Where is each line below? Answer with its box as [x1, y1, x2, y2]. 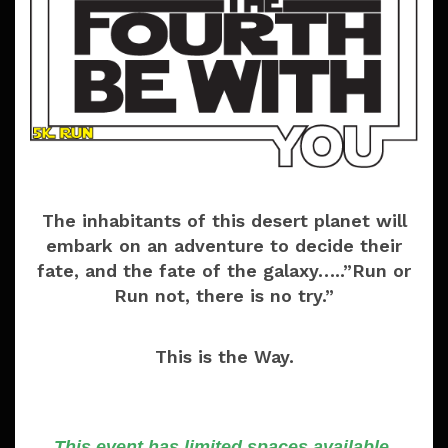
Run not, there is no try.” [114, 285, 334, 307]
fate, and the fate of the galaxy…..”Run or [37, 260, 411, 282]
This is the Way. [154, 346, 294, 368]
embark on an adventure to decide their [46, 235, 402, 257]
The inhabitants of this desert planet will [41, 210, 407, 232]
